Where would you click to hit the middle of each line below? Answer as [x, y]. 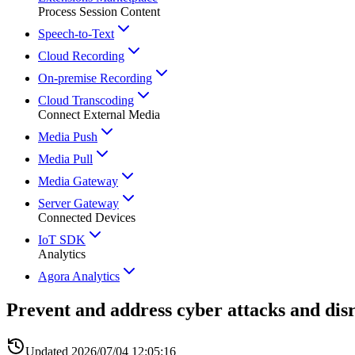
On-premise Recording [95, 78]
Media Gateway [78, 181]
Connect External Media [99, 115]
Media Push [68, 137]
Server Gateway [78, 203]
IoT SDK [62, 240]
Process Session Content [99, 11]
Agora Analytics [79, 276]
